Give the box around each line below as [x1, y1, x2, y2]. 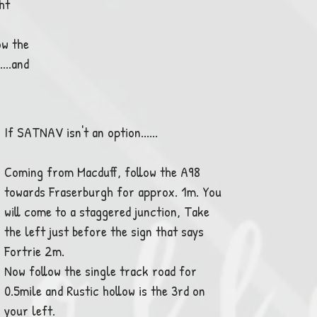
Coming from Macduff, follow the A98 [4, 162, 200, 181]
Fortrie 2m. [4, 241, 64, 260]
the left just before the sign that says [4, 221, 204, 241]
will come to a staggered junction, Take [4, 202, 209, 221]
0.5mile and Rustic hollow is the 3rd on [4, 281, 205, 300]
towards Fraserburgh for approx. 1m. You [4, 182, 221, 201]
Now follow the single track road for [4, 261, 197, 280]
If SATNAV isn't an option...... [4, 122, 161, 142]
